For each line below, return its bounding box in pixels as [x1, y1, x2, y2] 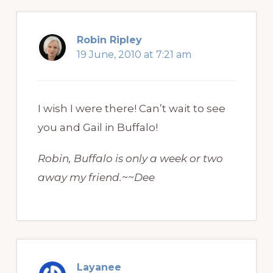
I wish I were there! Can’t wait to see [37, 102, 225, 115]
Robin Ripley [76, 34, 142, 46]
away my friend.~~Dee [37, 171, 155, 184]
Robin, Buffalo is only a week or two [37, 152, 223, 165]
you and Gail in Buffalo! [37, 121, 158, 134]
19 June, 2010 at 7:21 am [76, 49, 191, 61]
